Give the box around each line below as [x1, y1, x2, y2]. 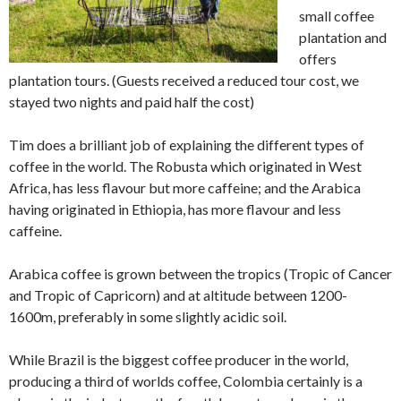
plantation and [299, 29, 387, 47]
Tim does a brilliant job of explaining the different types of [9, 136, 364, 154]
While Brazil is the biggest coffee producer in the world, [9, 351, 348, 369]
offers [299, 50, 337, 68]
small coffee [299, 7, 374, 25]
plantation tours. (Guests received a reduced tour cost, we [9, 72, 359, 90]
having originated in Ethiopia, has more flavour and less [9, 200, 341, 218]
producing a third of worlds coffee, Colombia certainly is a [9, 372, 363, 390]
